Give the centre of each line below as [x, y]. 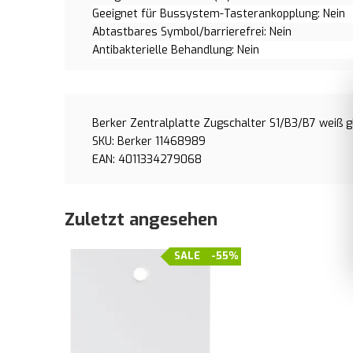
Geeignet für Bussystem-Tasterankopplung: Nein [219, 14]
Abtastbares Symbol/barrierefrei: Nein [192, 32]
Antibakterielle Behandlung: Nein [176, 50]
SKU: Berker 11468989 [149, 141]
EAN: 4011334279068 [147, 160]
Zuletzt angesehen [141, 219]
